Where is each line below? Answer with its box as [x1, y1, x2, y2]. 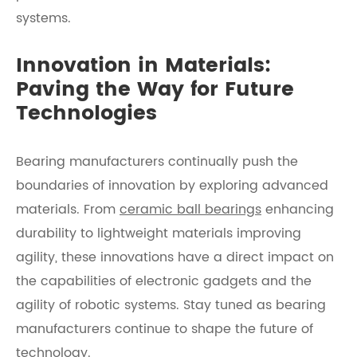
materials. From [16, 199, 120, 220]
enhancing [261, 199, 334, 220]
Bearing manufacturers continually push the [16, 151, 298, 172]
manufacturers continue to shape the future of [16, 319, 313, 339]
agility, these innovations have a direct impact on [16, 247, 334, 268]
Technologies [16, 97, 157, 130]
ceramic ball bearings [120, 199, 261, 220]
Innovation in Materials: [16, 49, 271, 82]
